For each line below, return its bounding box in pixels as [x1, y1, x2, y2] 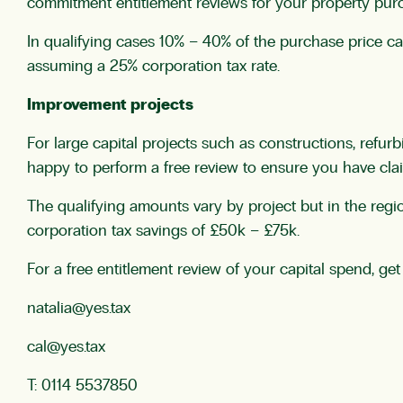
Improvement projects [27, 97, 193, 113]
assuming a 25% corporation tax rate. [27, 58, 280, 75]
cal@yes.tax [27, 339, 105, 355]
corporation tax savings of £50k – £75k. [27, 223, 300, 239]
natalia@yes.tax [27, 300, 130, 317]
